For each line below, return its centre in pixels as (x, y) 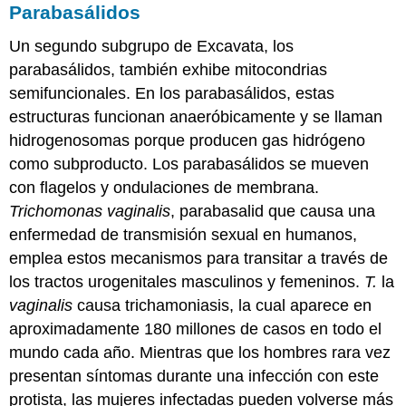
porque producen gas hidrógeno (248, 141)
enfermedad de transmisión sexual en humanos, (184, 235)
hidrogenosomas (70, 141)
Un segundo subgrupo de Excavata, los (152, 47)
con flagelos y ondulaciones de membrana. (164, 188)
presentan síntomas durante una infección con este (194, 377)
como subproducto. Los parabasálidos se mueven (189, 164)
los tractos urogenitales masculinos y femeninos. (187, 282)
